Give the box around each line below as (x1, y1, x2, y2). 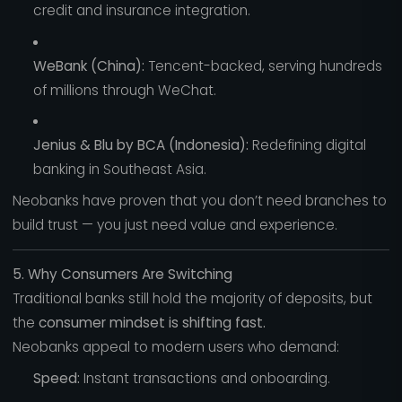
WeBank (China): (32, 56, 144, 75)
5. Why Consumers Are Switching (12, 265, 232, 284)
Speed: (32, 368, 80, 388)
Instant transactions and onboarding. (79, 368, 330, 388)
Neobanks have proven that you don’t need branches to (12, 191, 387, 211)
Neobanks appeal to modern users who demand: (12, 337, 339, 357)
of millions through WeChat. (32, 80, 216, 100)
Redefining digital (248, 135, 366, 155)
